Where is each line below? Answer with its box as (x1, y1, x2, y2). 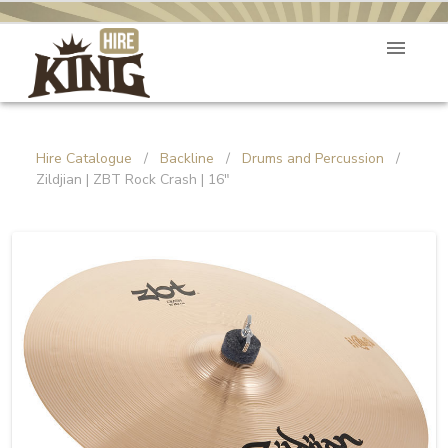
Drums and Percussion (242, 149, 384, 168)
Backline (160, 149, 214, 168)
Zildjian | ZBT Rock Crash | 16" (36, 170, 230, 189)
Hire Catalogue (36, 149, 132, 168)
